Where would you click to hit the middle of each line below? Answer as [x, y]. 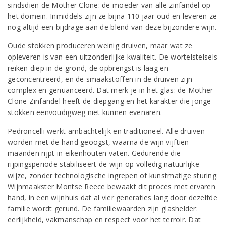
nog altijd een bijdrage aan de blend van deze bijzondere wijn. [112, 27]
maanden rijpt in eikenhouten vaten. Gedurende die [94, 153]
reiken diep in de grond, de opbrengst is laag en [88, 68]
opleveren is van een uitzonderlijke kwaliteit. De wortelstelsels [113, 57]
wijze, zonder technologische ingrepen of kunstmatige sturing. [113, 175]
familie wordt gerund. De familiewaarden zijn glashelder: [103, 209]
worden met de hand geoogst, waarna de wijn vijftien [98, 142]
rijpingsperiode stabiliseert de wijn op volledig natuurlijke [103, 164]
